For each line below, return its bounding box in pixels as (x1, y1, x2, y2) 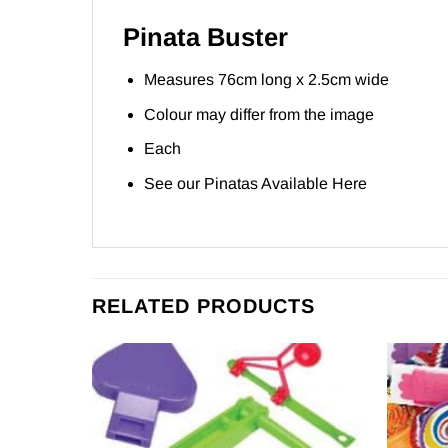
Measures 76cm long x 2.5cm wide (143, 71, 389, 89)
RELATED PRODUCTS (92, 294, 315, 317)
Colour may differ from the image (143, 105, 374, 123)
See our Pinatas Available (143, 175, 332, 193)
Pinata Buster (123, 23, 288, 52)
